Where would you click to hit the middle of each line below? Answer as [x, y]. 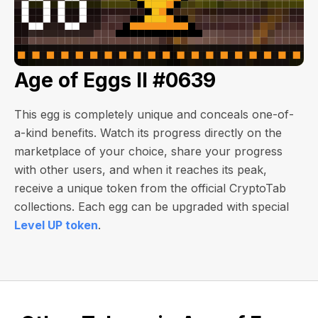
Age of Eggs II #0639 [115, 80]
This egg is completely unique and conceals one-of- [154, 114]
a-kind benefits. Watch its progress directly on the [148, 133]
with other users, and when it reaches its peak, [141, 170]
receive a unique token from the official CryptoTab [150, 188]
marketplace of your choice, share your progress [148, 151]
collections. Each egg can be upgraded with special [152, 207]
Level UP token [56, 225]
